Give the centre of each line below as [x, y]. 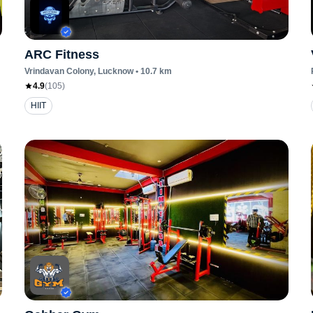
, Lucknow [113, 71]
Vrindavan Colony [59, 71]
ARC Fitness [61, 54]
